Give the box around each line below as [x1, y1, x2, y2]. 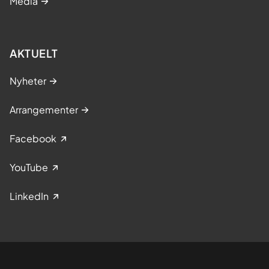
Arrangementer [10, 103, 78, 116]
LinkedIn [10, 189, 49, 202]
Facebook [10, 131, 56, 145]
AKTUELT [10, 46, 58, 60]
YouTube [10, 160, 48, 174]
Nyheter [10, 74, 46, 87]
